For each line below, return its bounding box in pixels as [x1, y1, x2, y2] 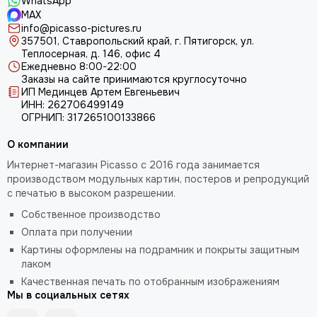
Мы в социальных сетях [7, 289, 129, 301]
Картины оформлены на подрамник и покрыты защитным [21, 243, 299, 256]
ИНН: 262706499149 [21, 98, 124, 111]
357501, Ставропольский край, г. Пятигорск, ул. [21, 35, 254, 47]
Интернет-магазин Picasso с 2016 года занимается [7, 158, 260, 171]
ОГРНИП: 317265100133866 [21, 111, 156, 124]
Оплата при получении [21, 226, 132, 238]
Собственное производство [21, 208, 163, 221]
